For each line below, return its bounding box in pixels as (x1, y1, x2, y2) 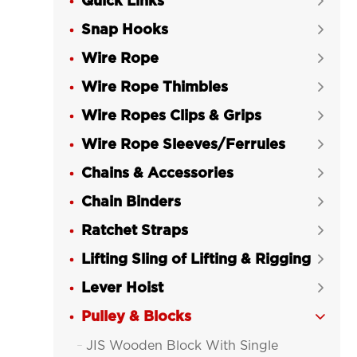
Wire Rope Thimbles (81, 80, 229, 95)
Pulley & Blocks (81, 310, 192, 324)
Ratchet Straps (81, 224, 189, 238)
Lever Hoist (81, 281, 164, 296)
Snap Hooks (81, 23, 169, 37)
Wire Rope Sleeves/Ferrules (81, 138, 286, 152)
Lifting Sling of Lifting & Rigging (81, 253, 312, 267)
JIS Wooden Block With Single (86, 339, 279, 352)
